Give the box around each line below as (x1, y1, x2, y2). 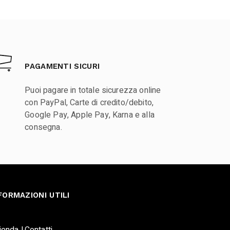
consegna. (25, 121, 62, 134)
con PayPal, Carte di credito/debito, (25, 97, 154, 109)
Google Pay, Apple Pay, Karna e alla (25, 109, 155, 122)
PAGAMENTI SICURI (25, 62, 100, 71)
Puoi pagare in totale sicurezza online (25, 84, 161, 97)
